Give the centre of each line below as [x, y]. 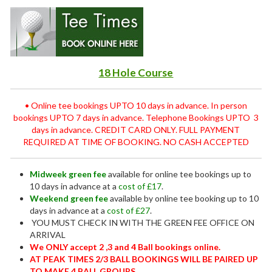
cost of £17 [140, 186]
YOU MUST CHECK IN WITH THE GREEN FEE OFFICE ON [142, 222]
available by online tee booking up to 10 [185, 198]
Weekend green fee [69, 198]
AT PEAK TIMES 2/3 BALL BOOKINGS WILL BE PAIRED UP [144, 259]
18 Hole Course [136, 72]
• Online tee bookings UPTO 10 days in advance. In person [136, 105]
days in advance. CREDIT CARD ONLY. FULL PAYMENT [136, 129]
